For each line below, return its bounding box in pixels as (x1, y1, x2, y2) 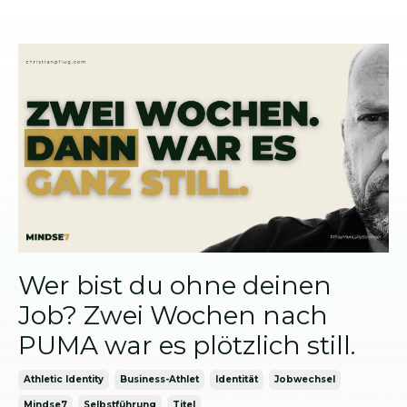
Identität (215, 372, 258, 385)
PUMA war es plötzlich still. (18, 329, 355, 361)
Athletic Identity (24, 372, 104, 385)
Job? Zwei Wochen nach (18, 299, 328, 331)
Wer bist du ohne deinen (18, 269, 332, 301)
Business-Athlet (120, 372, 199, 385)
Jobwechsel (274, 372, 335, 385)
